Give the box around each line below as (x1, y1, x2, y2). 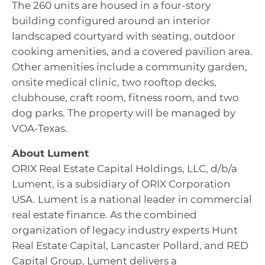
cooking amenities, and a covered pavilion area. (12, 46, 253, 57)
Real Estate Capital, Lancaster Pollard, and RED (12, 240, 248, 251)
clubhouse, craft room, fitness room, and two (12, 92, 239, 104)
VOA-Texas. (12, 122, 67, 134)
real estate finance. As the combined (12, 209, 197, 221)
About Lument (12, 147, 89, 159)
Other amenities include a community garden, (12, 61, 247, 73)
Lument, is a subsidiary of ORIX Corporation (12, 178, 231, 190)
